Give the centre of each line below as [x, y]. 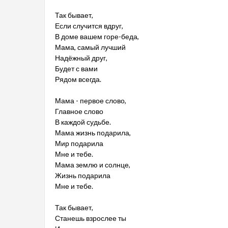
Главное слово [79, 111]
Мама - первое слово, [91, 101]
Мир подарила [79, 143]
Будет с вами [76, 68]
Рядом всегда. [78, 79]
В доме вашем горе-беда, [97, 36]
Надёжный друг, [81, 58]
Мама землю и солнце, [93, 165]
